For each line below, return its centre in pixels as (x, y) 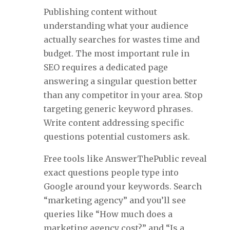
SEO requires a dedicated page (106, 68)
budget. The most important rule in (116, 54)
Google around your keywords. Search (122, 187)
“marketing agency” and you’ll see (114, 200)
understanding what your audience (116, 26)
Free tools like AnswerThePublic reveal (125, 159)
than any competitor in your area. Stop (123, 95)
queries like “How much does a (108, 214)
